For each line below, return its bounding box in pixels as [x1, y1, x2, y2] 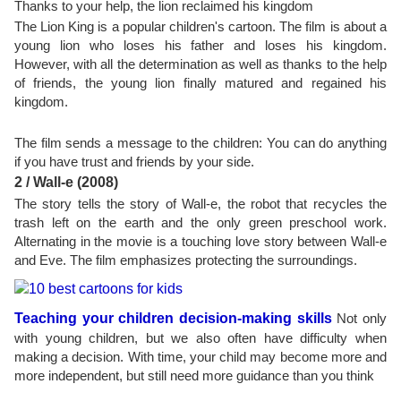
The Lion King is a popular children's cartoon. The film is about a [14, 19, 387, 34]
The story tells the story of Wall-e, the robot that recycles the [14, 196, 387, 211]
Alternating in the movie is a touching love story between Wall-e [14, 234, 387, 249]
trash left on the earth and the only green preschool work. [14, 215, 387, 230]
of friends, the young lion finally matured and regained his [14, 75, 387, 90]
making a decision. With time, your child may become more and [14, 349, 387, 364]
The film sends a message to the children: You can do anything [14, 135, 387, 150]
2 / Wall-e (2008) [14, 175, 118, 190]
